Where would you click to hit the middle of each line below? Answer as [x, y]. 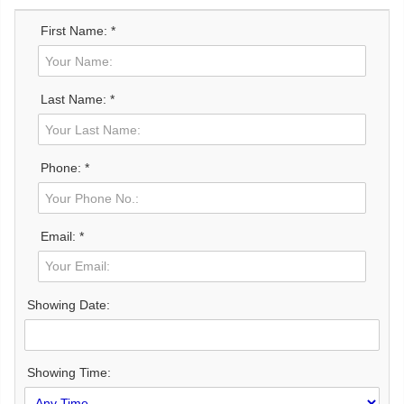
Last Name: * [78, 100]
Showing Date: [69, 304]
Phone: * [65, 168]
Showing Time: [69, 373]
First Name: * [78, 31]
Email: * [62, 236]
